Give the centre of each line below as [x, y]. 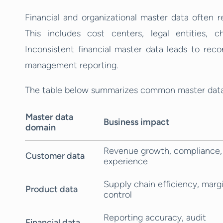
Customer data [55, 156]
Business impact [136, 122]
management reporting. [71, 65]
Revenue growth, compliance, [163, 151]
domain [41, 127]
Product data [52, 189]
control [118, 195]
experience [126, 161]
